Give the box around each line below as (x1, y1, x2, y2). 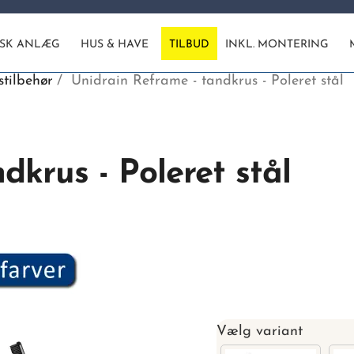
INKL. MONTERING (225, 39, 330, 51)
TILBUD (169, 39, 210, 51)
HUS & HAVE (81, 39, 149, 51)
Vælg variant (217, 323, 303, 339)
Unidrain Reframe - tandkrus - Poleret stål (71, 73, 344, 88)
